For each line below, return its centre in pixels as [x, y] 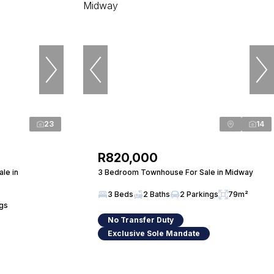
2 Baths [157, 194]
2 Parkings [199, 194]
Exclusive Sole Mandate [154, 233]
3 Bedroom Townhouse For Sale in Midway [176, 172]
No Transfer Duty [141, 220]
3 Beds [120, 194]
